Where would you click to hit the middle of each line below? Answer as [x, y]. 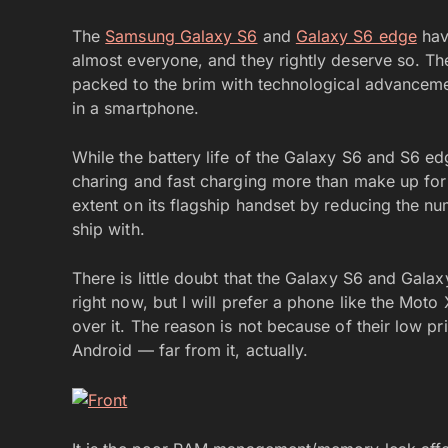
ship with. [108, 228]
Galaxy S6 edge [356, 35]
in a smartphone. [136, 107]
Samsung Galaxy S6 [181, 35]
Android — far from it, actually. [190, 349]
